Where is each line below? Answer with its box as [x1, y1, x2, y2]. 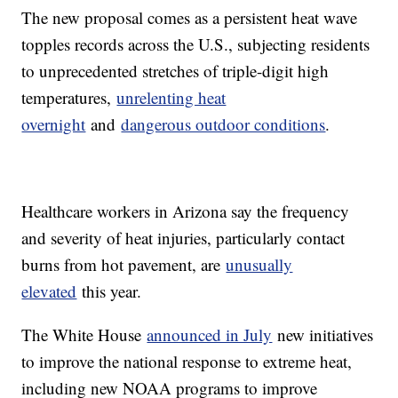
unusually [226, 253, 293, 276]
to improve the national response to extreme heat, [21, 350, 353, 373]
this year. [76, 280, 142, 303]
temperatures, [21, 86, 117, 109]
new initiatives [272, 323, 374, 346]
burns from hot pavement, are [21, 253, 227, 276]
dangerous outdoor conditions [121, 113, 326, 136]
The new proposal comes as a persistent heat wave [21, 6, 358, 29]
